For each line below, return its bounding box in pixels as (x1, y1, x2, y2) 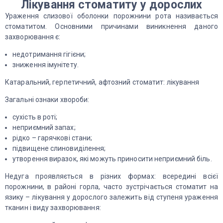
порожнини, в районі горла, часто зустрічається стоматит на (5, 183, 218, 191)
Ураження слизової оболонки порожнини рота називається (5, 12, 218, 20)
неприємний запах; (12, 123, 76, 131)
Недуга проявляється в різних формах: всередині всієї (5, 172, 218, 180)
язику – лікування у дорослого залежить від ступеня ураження (5, 193, 218, 201)
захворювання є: (5, 33, 61, 41)
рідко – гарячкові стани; (12, 134, 93, 142)
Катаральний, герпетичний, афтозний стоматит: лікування (5, 78, 200, 86)
